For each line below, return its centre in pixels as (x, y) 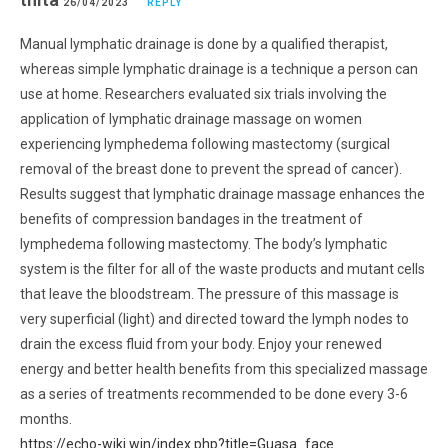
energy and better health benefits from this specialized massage (224, 368)
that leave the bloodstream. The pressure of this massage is (209, 293)
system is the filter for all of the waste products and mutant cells (222, 268)
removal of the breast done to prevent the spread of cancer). (211, 168)
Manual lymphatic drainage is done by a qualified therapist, (204, 43)
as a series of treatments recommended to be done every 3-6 (214, 393)
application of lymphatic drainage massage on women (191, 118)
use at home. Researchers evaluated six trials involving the (203, 93)
